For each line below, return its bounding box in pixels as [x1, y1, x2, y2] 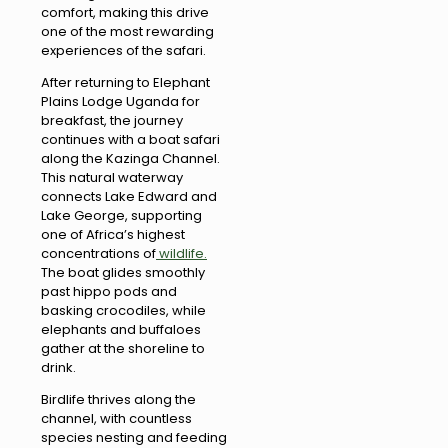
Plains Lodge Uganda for [41, 92, 200, 112]
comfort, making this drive [41, 3, 209, 23]
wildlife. [156, 244, 207, 264]
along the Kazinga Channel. [41, 149, 220, 169]
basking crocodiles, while [41, 301, 206, 321]
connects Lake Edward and [41, 187, 217, 207]
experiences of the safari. [41, 41, 206, 61]
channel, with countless [41, 409, 192, 429]
